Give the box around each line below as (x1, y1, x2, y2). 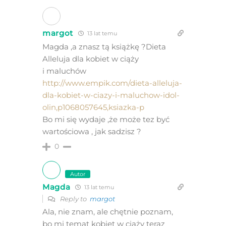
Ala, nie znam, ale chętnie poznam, (42, 207, 173, 217)
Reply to (58, 195, 90, 203)
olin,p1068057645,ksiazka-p (42, 102, 144, 112)
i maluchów (42, 66, 86, 76)
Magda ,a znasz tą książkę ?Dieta (42, 42, 166, 52)
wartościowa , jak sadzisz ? (42, 127, 141, 137)
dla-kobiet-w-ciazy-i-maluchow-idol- (42, 90, 180, 100)
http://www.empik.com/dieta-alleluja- (42, 78, 182, 88)
